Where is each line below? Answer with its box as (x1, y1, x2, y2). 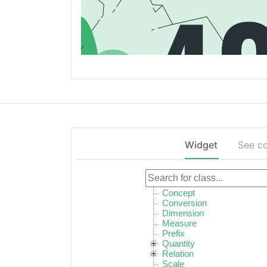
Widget (184, 139, 218, 151)
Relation (162, 249, 194, 259)
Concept (162, 188, 195, 198)
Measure (162, 219, 197, 228)
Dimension (162, 209, 204, 218)
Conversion (162, 198, 207, 208)
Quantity (162, 239, 195, 249)
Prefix (162, 229, 185, 238)
